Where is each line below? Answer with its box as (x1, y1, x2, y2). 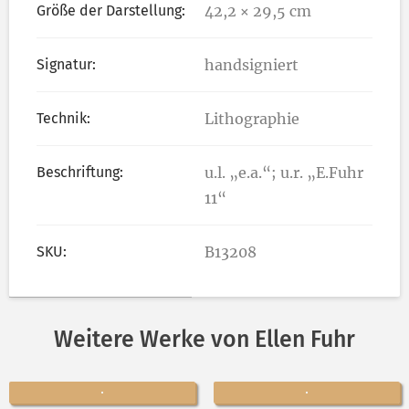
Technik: (37, 109, 90, 127)
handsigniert (204, 55, 299, 74)
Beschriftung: (37, 163, 123, 181)
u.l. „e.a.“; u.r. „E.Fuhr (204, 163, 363, 182)
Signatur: (37, 55, 96, 73)
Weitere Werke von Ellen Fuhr (54, 325, 355, 353)
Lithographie (204, 109, 299, 128)
